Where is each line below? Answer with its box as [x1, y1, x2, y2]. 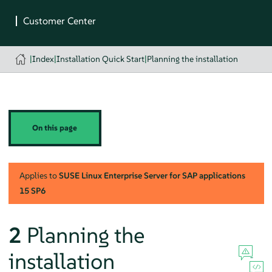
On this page [32, 123, 78, 133]
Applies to [19, 169, 59, 181]
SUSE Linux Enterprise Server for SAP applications [58, 169, 245, 181]
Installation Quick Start [56, 53, 145, 64]
